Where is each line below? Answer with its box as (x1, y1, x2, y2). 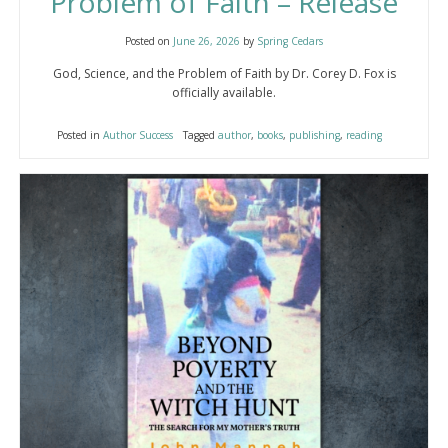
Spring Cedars (257, 33, 323, 48)
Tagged (182, 127, 218, 142)
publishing (288, 127, 340, 142)
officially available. (172, 83, 276, 101)
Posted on (125, 33, 173, 48)
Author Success (102, 127, 173, 142)
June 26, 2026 (173, 33, 240, 48)
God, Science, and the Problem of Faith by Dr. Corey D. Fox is (52, 64, 396, 82)
